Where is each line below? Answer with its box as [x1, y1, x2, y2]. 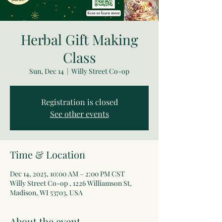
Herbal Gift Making [20, 30, 138, 49]
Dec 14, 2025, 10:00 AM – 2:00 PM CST [10, 169, 125, 179]
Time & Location [10, 148, 85, 162]
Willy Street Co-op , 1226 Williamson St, [10, 178, 132, 188]
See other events [50, 109, 109, 119]
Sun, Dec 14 [29, 66, 64, 76]
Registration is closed [41, 97, 118, 108]
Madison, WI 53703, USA [10, 188, 83, 198]
